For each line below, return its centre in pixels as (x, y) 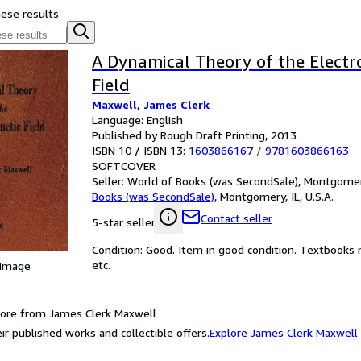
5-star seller (124, 222)
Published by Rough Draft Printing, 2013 (194, 135)
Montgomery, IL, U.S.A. (277, 196)
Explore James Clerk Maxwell (284, 332)
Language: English (137, 120)
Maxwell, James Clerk (151, 104)
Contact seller (237, 218)
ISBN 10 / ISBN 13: (140, 150)
